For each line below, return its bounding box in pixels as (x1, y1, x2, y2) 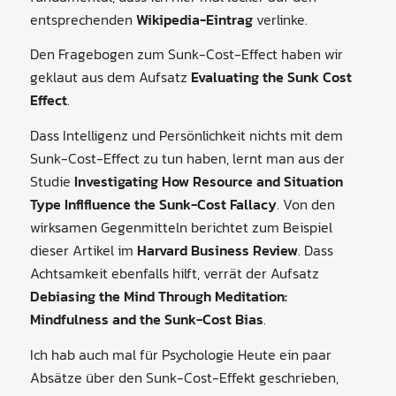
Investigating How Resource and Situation (73, 171, 343, 193)
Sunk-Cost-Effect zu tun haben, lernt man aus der (29, 148, 345, 170)
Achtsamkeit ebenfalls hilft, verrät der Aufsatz (29, 263, 319, 285)
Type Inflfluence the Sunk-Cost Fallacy (29, 194, 277, 216)
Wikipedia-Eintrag (135, 8, 253, 30)
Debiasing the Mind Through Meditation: (29, 286, 287, 308)
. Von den (276, 194, 335, 216)
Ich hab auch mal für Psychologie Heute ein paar (29, 343, 331, 365)
